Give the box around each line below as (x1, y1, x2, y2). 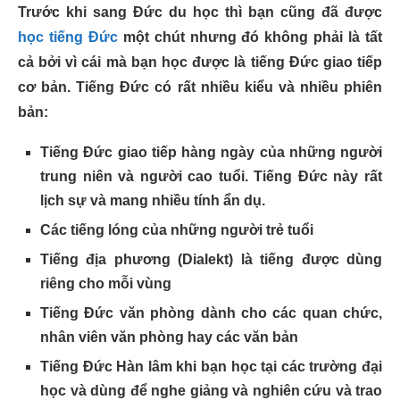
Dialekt (182, 252, 229, 267)
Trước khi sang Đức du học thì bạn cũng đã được (18, 4, 382, 20)
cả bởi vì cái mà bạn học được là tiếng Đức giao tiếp (18, 54, 382, 70)
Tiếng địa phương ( (40, 252, 183, 267)
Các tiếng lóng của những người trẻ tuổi (40, 222, 313, 237)
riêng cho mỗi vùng (40, 276, 171, 291)
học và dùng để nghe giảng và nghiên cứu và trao (40, 383, 382, 398)
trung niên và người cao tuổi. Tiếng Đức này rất (40, 169, 382, 184)
